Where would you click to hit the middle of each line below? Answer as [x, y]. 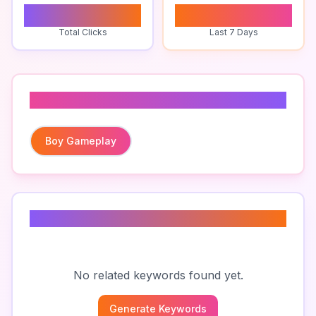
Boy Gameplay [81, 141]
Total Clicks [83, 32]
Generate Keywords [158, 309]
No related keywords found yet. [158, 275]
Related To [71, 100]
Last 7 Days [233, 32]
